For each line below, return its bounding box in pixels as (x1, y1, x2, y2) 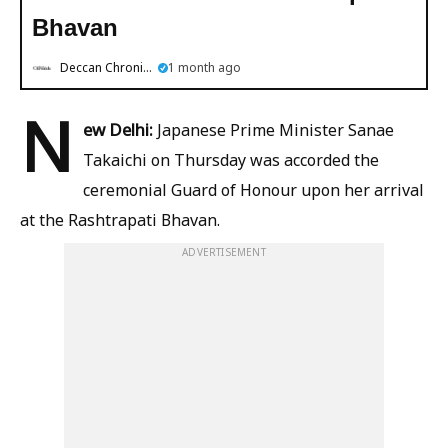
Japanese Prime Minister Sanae (157, 118, 394, 141)
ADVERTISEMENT (182, 244, 266, 259)
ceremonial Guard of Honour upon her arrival (83, 178, 424, 201)
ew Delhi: (83, 117, 157, 141)
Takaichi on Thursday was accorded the (83, 148, 379, 171)
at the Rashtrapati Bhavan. (20, 208, 220, 231)
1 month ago (168, 58, 241, 76)
